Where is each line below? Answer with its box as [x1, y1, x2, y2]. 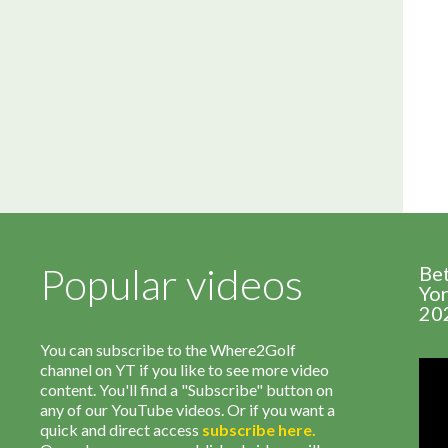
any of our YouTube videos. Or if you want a [40, 399, 335, 419]
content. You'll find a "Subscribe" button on [40, 379, 333, 399]
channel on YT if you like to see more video [40, 359, 329, 379]
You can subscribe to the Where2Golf [40, 339, 296, 359]
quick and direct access [40, 419, 202, 439]
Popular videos [40, 258, 303, 309]
